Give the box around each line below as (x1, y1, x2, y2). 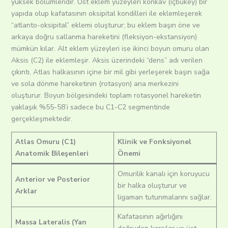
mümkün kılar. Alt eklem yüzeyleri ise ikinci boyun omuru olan (11, 44, 209, 54)
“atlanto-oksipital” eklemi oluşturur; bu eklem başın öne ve (11, 20, 200, 31)
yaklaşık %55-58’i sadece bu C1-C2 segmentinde (11, 102, 170, 112)
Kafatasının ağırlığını (117, 212, 183, 222)
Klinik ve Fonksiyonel (117, 137, 191, 147)
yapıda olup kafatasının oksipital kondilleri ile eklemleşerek (11, 9, 202, 19)
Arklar (15, 186, 37, 196)
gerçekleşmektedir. (11, 114, 74, 124)
